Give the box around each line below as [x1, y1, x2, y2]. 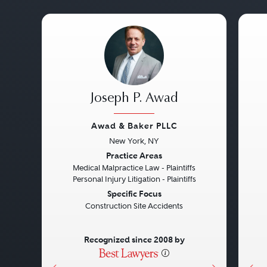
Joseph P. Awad [90, 92, 178, 105]
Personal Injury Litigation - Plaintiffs [72, 175, 196, 184]
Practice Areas [106, 150, 162, 161]
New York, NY [109, 136, 159, 145]
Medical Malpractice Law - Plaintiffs [73, 163, 195, 172]
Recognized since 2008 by [83, 234, 185, 245]
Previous [50, 148, 101, 164]
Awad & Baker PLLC [91, 120, 178, 131]
